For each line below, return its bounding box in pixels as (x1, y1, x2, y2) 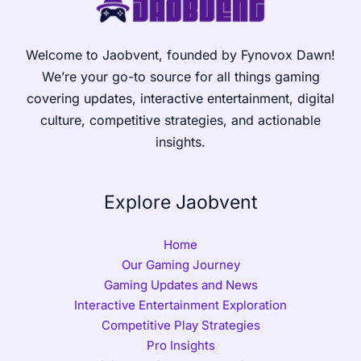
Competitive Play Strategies (101, 317, 260, 333)
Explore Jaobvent (103, 190, 258, 214)
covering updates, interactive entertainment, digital (27, 89, 334, 106)
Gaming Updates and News (103, 276, 258, 293)
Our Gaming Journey (121, 256, 240, 272)
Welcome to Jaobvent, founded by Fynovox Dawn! (26, 46, 335, 63)
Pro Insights (146, 337, 215, 353)
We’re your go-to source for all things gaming (41, 68, 320, 85)
